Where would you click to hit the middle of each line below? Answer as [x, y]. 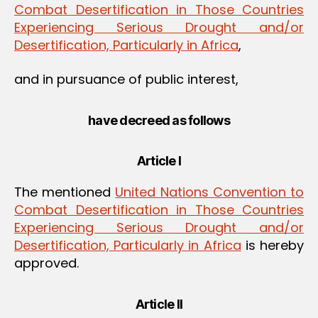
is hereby [273, 245]
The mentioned [65, 192]
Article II [159, 304]
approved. [46, 263]
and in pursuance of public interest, [126, 79]
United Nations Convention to [210, 192]
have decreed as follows [159, 120]
